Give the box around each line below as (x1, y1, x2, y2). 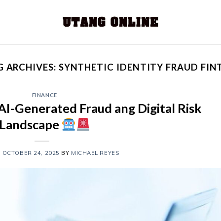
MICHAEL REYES (71, 149, 119, 156)
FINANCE (32, 92, 57, 98)
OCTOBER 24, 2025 (2, 149, 60, 156)
